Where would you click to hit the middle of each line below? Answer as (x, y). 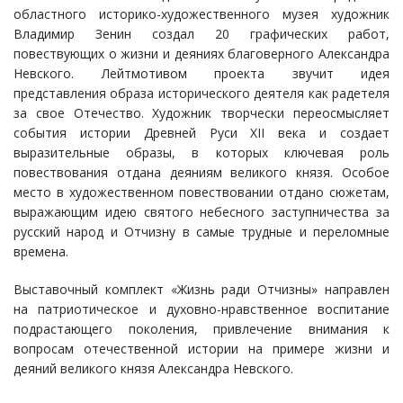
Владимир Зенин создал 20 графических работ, (201, 34)
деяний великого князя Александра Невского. (153, 369)
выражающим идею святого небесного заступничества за (201, 212)
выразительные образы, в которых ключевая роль (201, 153)
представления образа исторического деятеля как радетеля (201, 94)
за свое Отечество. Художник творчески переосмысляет (201, 113)
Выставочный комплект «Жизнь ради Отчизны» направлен (201, 290)
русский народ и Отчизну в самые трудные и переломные (201, 232)
